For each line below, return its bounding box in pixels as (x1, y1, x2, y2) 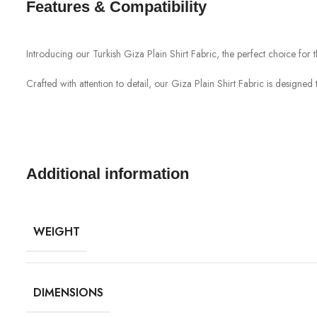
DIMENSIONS (33, 284, 103, 301)
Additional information (26, 164, 189, 183)
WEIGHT (33, 224, 80, 241)
